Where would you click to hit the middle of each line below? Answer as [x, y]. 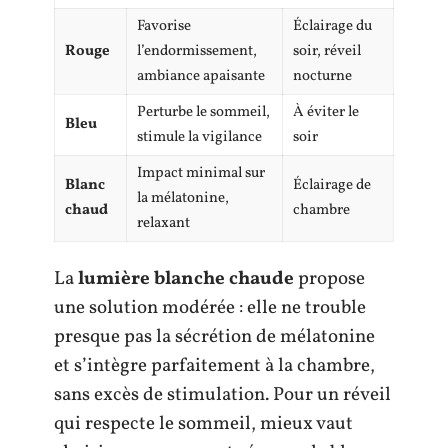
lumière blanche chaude [186, 278]
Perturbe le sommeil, [203, 112]
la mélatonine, [183, 198]
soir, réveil [327, 51]
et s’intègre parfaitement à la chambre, [214, 365]
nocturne [322, 76]
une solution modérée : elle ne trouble [210, 307]
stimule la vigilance [199, 137]
